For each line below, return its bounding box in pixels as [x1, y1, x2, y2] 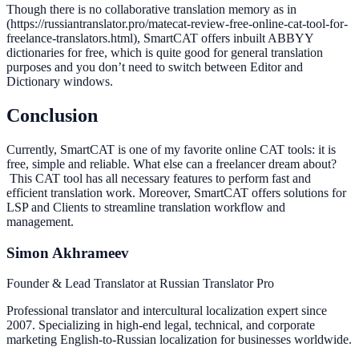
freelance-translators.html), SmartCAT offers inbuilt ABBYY [6, 31, 313, 46]
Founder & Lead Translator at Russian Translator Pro [6, 276, 274, 291]
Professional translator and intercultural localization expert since [6, 304, 327, 318]
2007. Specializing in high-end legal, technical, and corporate [6, 318, 315, 333]
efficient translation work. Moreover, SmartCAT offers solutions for [6, 186, 346, 200]
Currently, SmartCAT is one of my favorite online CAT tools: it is [6, 143, 336, 157]
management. [6, 215, 74, 229]
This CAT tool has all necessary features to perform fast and [6, 171, 311, 186]
